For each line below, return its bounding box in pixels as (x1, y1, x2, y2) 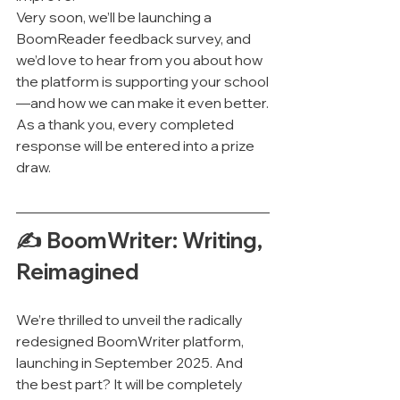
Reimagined (16, 257, 139, 285)
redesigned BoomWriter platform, (16, 331, 246, 350)
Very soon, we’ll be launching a (16, 7, 214, 26)
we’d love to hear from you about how (16, 50, 265, 69)
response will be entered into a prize (16, 136, 257, 154)
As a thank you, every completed (16, 114, 237, 133)
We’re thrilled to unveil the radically (16, 310, 246, 329)
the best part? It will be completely (16, 374, 246, 393)
